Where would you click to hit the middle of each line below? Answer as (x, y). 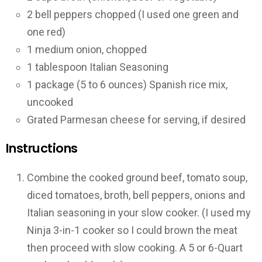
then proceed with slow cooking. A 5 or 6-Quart (135, 247)
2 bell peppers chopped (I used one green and (133, 14)
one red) (46, 32)
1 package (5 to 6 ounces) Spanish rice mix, (127, 84)
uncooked (50, 102)
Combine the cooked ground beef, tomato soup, (137, 177)
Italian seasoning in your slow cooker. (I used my (139, 212)
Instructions (42, 149)
